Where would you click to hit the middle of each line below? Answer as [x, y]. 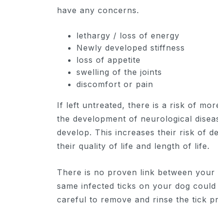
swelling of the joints [119, 72]
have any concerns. [98, 10]
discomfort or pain [115, 84]
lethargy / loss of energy [128, 36]
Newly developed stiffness [131, 48]
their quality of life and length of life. [133, 146]
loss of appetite [109, 60]
